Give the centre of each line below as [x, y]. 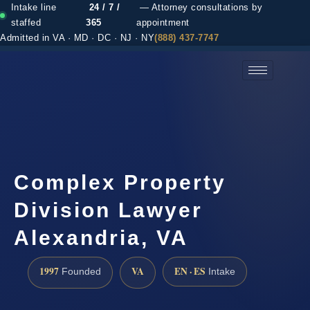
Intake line [34, 8]
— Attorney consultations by [199, 8]
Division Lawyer [108, 210]
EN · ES [190, 271]
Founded [80, 271]
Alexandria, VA [101, 237]
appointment [163, 23]
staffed [26, 23]
